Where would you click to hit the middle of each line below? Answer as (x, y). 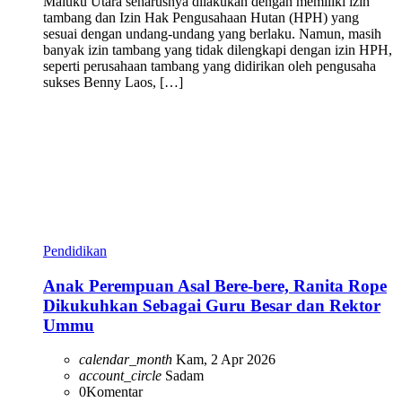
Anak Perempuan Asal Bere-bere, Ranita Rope (215, 285)
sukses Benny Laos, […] (113, 82)
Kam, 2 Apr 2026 (224, 360)
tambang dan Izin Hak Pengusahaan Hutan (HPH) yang (201, 17)
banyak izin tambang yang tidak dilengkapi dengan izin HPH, (218, 49)
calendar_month (126, 360)
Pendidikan (75, 250)
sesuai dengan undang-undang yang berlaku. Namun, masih (212, 33)
